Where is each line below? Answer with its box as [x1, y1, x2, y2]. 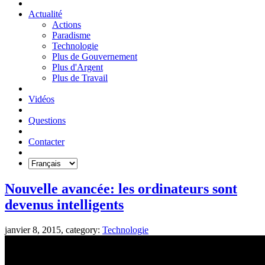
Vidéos [28, 93, 54, 104]
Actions [52, 19, 81, 30]
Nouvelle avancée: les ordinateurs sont [5, 180, 237, 196]
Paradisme [52, 30, 91, 40]
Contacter [28, 136, 64, 147]
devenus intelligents [5, 196, 124, 212]
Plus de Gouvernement [52, 51, 137, 62]
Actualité [28, 8, 62, 19]
